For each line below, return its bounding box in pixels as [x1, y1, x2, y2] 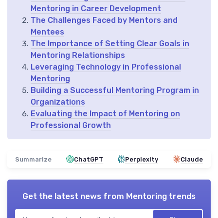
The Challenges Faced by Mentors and [31, 15, 178, 25]
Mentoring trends [126, 191, 196, 201]
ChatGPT [74, 155, 104, 163]
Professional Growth [31, 120, 111, 130]
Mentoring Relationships [31, 50, 125, 60]
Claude [180, 155, 203, 163]
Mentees [31, 27, 64, 36]
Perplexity [125, 155, 158, 163]
